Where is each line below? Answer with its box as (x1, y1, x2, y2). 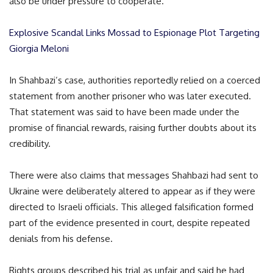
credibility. (9, 138, 51, 149)
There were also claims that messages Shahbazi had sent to (9, 169, 258, 181)
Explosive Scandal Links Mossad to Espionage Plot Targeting (9, 27, 260, 38)
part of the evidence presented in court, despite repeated (9, 217, 250, 229)
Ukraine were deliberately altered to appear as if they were (9, 185, 255, 197)
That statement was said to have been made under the (9, 106, 239, 118)
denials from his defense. (9, 233, 113, 244)
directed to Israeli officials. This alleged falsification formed (9, 201, 253, 213)
